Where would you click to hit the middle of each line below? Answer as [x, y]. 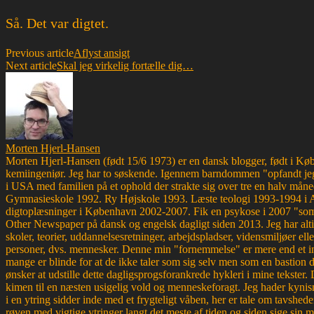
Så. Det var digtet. [57, 23]
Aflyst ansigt [102, 53]
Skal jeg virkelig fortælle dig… [125, 65]
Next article [31, 65]
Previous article [40, 53]
